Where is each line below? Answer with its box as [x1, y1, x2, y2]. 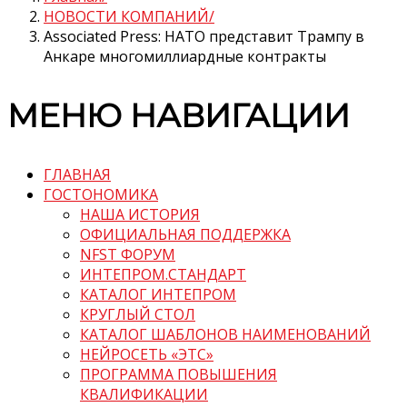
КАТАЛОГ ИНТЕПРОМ [80, 284, 236, 305]
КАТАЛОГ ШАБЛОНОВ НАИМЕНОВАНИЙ [80, 324, 371, 345]
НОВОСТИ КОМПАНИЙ [44, 6, 209, 27]
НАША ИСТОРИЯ [80, 204, 200, 225]
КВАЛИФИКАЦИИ [80, 384, 208, 405]
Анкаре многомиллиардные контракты [44, 46, 326, 67]
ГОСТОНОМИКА [44, 184, 158, 205]
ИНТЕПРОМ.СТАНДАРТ [80, 264, 246, 285]
